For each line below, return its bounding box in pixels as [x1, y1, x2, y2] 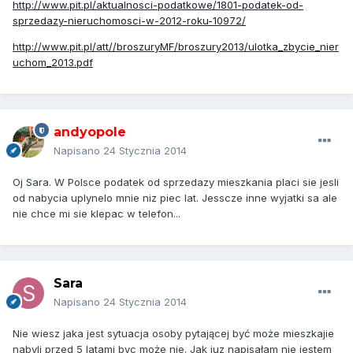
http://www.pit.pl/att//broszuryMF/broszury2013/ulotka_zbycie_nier [13, 40, 339, 54]
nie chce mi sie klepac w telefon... [13, 207, 180, 221]
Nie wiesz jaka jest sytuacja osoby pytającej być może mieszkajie [13, 327, 334, 340]
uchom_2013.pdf [13, 56, 93, 69]
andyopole [54, 124, 126, 140]
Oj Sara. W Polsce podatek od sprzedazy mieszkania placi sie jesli [13, 176, 339, 189]
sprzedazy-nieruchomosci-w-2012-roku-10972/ [13, 14, 246, 28]
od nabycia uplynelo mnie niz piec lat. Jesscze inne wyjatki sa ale [13, 191, 337, 205]
